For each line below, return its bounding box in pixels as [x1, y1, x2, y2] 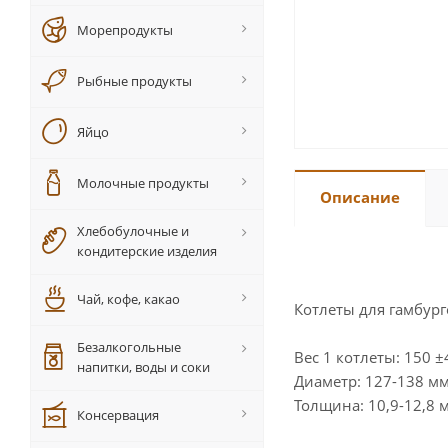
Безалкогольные [77, 338, 181, 356]
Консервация [77, 406, 159, 424]
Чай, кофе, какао [77, 290, 180, 308]
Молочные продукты [77, 174, 209, 192]
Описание [320, 187, 400, 208]
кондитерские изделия [77, 242, 217, 260]
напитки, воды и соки [77, 358, 210, 376]
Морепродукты [77, 21, 173, 39]
